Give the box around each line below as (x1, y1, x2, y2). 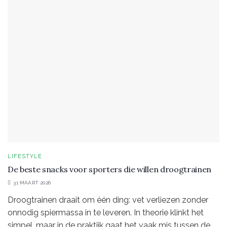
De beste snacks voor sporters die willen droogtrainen (8, 164, 212, 174)
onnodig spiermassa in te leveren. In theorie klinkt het (8, 207, 204, 217)
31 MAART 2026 (12, 179, 51, 185)
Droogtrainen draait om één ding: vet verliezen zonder (8, 195, 208, 205)
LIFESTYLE (8, 153, 42, 160)
